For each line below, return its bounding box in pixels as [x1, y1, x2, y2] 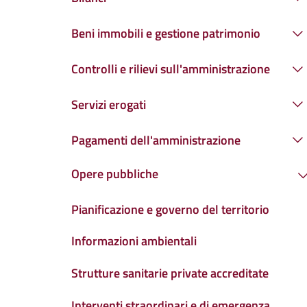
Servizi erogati [71, 95, 146, 114]
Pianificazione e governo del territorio [71, 199, 269, 219]
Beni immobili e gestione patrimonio [71, 24, 260, 43]
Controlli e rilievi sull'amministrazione [71, 60, 270, 79]
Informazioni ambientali [71, 232, 197, 251]
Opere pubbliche [71, 164, 158, 183]
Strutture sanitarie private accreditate [71, 264, 269, 283]
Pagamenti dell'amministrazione [71, 130, 241, 149]
